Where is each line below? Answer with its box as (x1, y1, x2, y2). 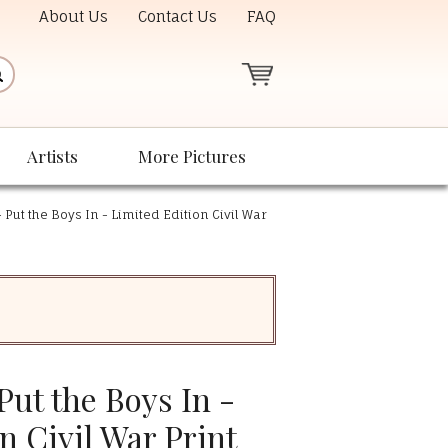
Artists (27, 145, 78, 168)
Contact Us (138, 7, 217, 27)
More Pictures (138, 145, 246, 168)
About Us (39, 7, 108, 27)
